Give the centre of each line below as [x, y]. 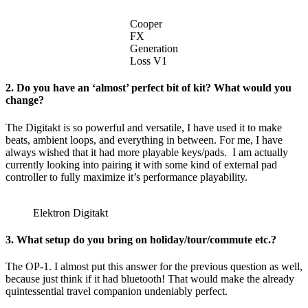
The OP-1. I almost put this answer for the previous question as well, [154, 267]
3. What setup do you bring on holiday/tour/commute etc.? [141, 239]
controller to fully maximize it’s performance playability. [126, 177]
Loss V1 [148, 61]
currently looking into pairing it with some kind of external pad [141, 164]
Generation [154, 49]
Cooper [146, 24]
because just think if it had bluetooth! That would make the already [150, 279]
